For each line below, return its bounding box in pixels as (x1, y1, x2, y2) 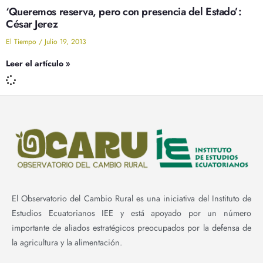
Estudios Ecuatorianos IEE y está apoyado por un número (12, 207, 251, 219)
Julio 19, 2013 (42, 36, 86, 47)
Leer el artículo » (6, 58, 70, 69)
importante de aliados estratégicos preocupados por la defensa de (12, 221, 251, 234)
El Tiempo (6, 36, 39, 47)
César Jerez (6, 16, 58, 32)
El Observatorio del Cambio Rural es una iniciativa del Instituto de (12, 192, 251, 204)
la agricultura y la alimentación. (12, 236, 122, 248)
